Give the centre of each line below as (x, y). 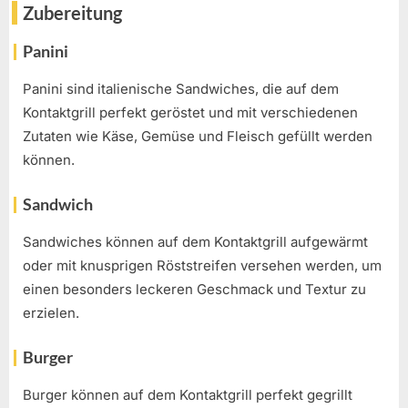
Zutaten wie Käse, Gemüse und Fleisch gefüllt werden (198, 136)
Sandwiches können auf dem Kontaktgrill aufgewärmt (195, 241)
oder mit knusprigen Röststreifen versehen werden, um (202, 265)
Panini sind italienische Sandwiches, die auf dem (181, 88)
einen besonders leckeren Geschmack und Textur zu (194, 289)
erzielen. (51, 312)
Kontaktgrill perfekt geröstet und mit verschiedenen (190, 112)
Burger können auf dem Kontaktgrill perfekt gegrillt (188, 394)
